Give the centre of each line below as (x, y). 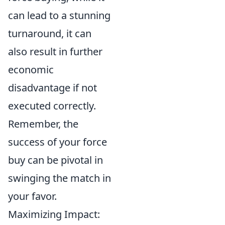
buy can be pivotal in (55, 160)
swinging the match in (60, 178)
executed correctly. (52, 106)
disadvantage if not (52, 88)
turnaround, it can (50, 33)
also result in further (55, 51)
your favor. (32, 196)
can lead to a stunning (59, 15)
